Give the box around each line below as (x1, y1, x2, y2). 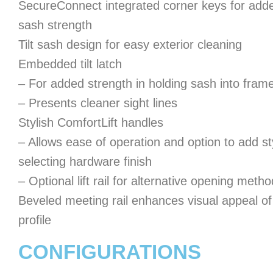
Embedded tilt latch (18, 57, 122, 71)
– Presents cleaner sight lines (18, 96, 177, 110)
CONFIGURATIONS (18, 241, 201, 263)
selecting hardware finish (18, 155, 152, 168)
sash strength (18, 18, 92, 32)
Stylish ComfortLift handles (18, 116, 163, 129)
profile (18, 213, 51, 227)
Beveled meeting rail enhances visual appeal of (18, 194, 272, 207)
